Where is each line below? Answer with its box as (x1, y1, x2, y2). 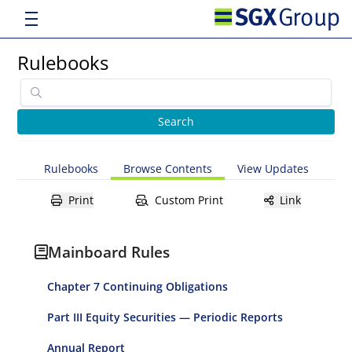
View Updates (236, 161, 309, 176)
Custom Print (154, 192, 223, 207)
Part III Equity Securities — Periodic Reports (47, 310, 284, 324)
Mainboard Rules (48, 241, 170, 262)
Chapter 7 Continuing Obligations (47, 279, 229, 294)
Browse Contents (123, 161, 212, 176)
